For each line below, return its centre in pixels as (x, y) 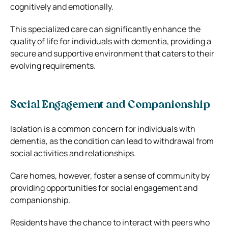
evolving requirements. (53, 65)
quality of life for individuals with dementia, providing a (111, 41)
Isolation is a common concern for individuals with (103, 129)
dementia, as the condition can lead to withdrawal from (112, 141)
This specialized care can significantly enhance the (105, 29)
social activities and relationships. (73, 153)
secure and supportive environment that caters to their (112, 53)
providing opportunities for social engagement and (104, 188)
